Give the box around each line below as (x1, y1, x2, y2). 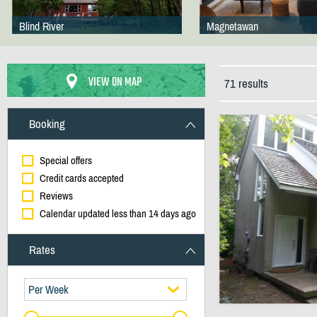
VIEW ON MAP (88, 73, 142, 92)
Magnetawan (206, 20, 258, 33)
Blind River (18, 20, 64, 33)
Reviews (39, 190, 73, 202)
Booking (28, 117, 65, 131)
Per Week (28, 283, 69, 296)
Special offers (39, 154, 92, 166)
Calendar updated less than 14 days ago (39, 207, 196, 219)
